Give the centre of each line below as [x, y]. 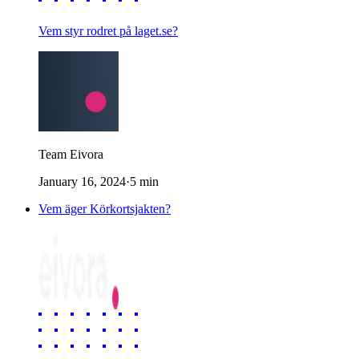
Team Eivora [71, 154]
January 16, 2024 [82, 181]
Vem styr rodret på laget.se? [108, 30]
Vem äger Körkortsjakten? [105, 208]
